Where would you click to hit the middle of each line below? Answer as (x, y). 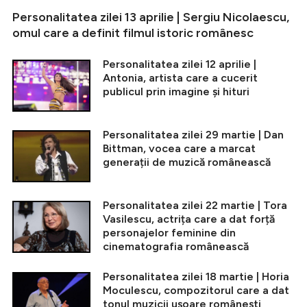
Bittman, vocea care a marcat (179, 149)
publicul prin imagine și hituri (176, 92)
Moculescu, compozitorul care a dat (196, 291)
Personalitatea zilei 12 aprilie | (180, 64)
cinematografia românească (176, 247)
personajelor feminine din (169, 233)
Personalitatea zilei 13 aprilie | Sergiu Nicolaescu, (151, 17)
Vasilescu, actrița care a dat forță (189, 219)
